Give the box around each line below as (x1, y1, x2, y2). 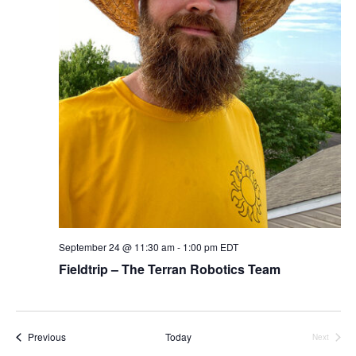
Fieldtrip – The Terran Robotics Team (58, 260, 281, 279)
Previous (27, 330, 66, 344)
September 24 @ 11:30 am (58, 240, 175, 254)
